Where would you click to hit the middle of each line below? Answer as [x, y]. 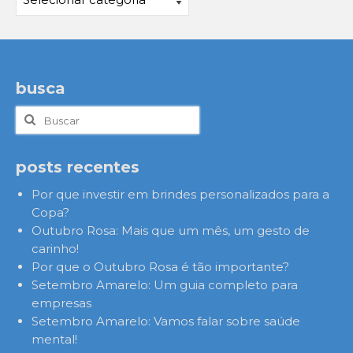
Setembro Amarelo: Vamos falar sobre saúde [166, 321]
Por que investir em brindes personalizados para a [180, 194]
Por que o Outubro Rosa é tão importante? [160, 267]
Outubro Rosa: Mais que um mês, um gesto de [171, 230]
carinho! [55, 249]
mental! [54, 339]
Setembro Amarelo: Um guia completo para [165, 285]
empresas [61, 303]
